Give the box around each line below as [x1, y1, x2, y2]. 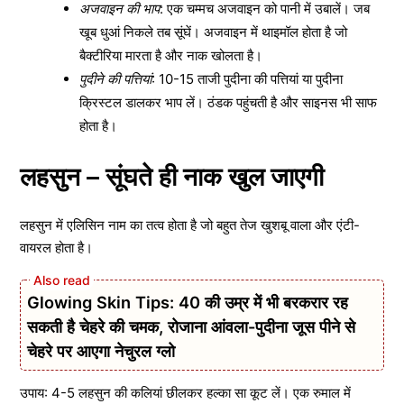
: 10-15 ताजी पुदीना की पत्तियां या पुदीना [151, 69, 343, 87]
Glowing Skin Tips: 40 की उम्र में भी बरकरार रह [27, 291, 348, 312]
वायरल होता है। [20, 239, 93, 256]
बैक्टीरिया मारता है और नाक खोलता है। [79, 46, 262, 64]
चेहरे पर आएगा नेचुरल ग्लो [27, 340, 175, 361]
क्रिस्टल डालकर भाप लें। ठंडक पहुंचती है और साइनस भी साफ [79, 93, 377, 111]
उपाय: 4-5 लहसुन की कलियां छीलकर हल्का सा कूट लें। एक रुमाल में [20, 383, 351, 401]
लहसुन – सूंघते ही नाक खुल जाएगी [20, 161, 324, 192]
